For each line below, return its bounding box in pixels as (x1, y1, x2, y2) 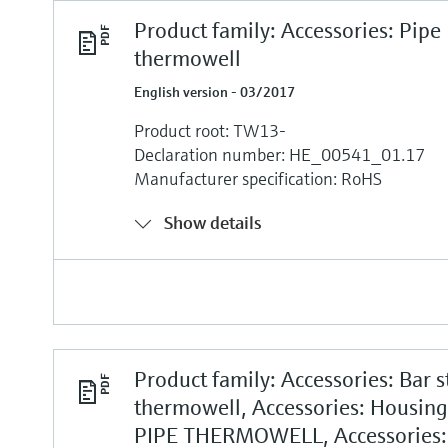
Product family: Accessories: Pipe (134, 16, 442, 44)
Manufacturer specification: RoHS (134, 166, 383, 190)
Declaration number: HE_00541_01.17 (134, 142, 426, 166)
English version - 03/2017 (134, 82, 296, 101)
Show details (164, 210, 263, 234)
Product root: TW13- (134, 118, 287, 142)
